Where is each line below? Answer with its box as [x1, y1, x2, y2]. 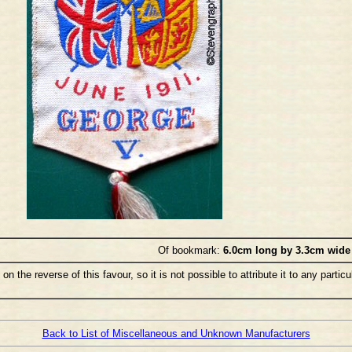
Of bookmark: [157, 244, 223, 256]
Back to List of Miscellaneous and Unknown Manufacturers [42, 327, 310, 339]
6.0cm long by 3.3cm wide [222, 244, 350, 256]
